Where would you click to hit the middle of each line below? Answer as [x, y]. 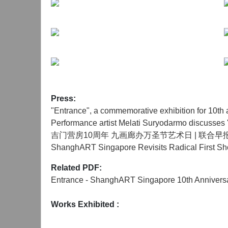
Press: [63, 98]
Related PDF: [76, 168]
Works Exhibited [84, 204]
